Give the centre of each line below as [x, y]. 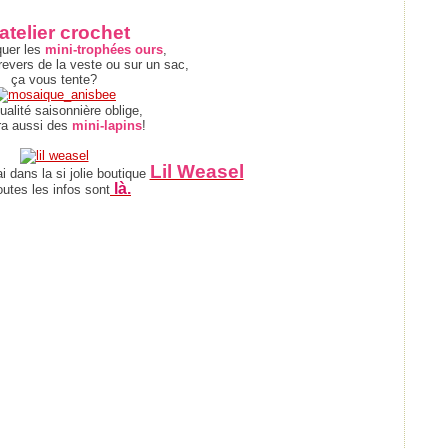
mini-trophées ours [102, 49]
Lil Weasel [196, 171]
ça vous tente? [54, 79]
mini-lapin [103, 125]
